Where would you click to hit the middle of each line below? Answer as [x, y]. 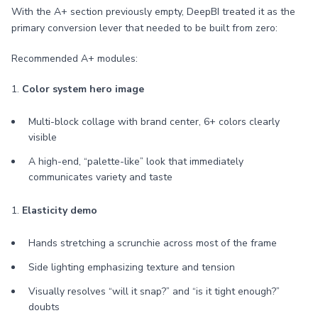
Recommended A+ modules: [75, 59]
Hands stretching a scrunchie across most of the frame [153, 243]
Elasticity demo [60, 210]
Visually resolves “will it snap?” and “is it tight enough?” [154, 291]
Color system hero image [83, 89]
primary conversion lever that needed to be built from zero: [144, 28]
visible [43, 137]
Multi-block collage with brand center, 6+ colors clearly [154, 122]
